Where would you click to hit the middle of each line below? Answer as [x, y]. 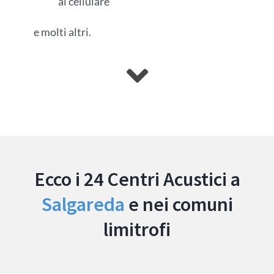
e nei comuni [179, 204]
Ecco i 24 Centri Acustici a [137, 179]
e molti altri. [62, 32]
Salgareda [83, 204]
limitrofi [137, 229]
